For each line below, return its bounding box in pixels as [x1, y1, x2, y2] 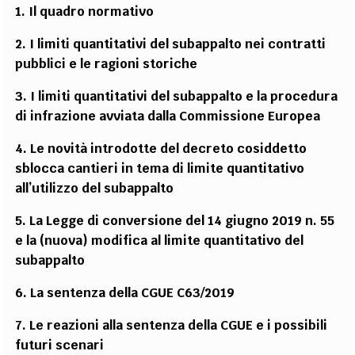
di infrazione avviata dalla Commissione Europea [15, 107, 321, 124]
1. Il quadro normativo [15, 2, 155, 20]
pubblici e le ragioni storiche [15, 55, 198, 72]
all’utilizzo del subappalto [15, 179, 174, 197]
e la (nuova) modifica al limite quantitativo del [15, 231, 304, 249]
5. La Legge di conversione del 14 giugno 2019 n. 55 [15, 212, 335, 229]
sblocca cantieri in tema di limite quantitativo [15, 159, 305, 177]
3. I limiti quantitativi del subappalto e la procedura [15, 87, 338, 105]
